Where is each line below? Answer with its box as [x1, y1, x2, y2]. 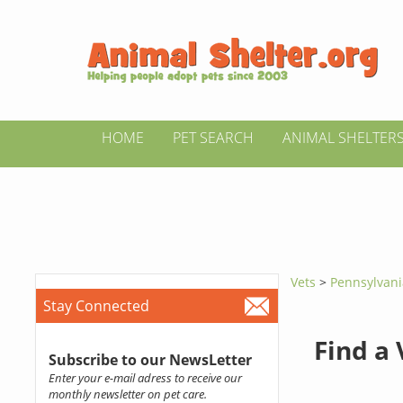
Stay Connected [42, 296, 149, 316]
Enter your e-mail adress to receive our [48, 370, 242, 386]
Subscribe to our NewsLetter [48, 350, 252, 370]
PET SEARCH [173, 128, 254, 148]
